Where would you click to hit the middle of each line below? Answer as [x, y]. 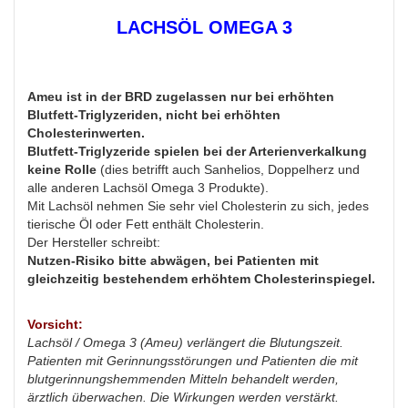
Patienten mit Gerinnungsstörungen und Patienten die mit [193, 361]
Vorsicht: [55, 325]
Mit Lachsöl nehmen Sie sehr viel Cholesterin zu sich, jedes [198, 206]
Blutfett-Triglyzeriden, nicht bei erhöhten [154, 115]
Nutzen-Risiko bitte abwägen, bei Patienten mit [173, 261]
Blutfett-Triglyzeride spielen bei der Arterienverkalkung [197, 152]
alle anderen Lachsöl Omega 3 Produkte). [148, 188]
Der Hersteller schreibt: [94, 243]
